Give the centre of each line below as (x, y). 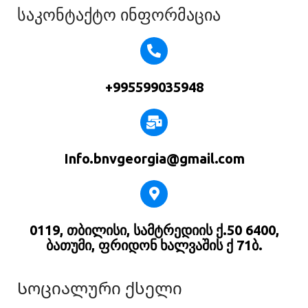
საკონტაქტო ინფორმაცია (119, 15)
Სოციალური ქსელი (100, 288)
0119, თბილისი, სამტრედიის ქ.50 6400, (154, 230)
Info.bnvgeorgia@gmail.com (154, 158)
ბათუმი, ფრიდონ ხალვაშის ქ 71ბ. (154, 245)
